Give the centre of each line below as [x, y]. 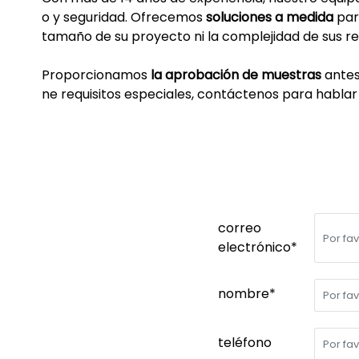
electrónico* [258, 248]
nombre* [247, 294]
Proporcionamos [96, 75]
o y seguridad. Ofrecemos [124, 18]
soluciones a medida [270, 18]
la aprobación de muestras [236, 75]
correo [240, 228]
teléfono [245, 343]
